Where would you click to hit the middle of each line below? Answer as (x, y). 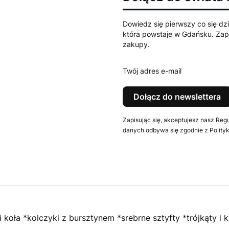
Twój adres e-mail (152, 71)
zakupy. (136, 44)
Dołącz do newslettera (177, 97)
